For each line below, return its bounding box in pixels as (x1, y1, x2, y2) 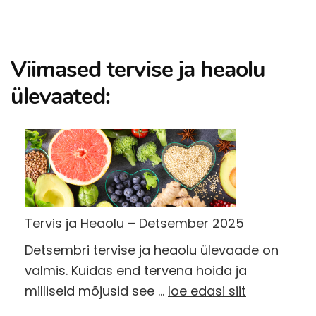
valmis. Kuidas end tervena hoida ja (25, 261, 247, 279)
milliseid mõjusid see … (25, 281, 168, 300)
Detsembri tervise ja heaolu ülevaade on (25, 241, 279, 259)
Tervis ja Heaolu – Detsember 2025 (25, 214, 244, 232)
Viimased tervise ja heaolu (11, 54, 266, 85)
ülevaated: (11, 81, 111, 112)
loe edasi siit (168, 281, 246, 300)
